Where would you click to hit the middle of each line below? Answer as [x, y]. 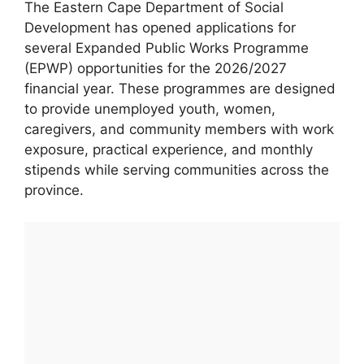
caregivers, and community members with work [179, 130]
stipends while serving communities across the [177, 170]
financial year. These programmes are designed [180, 89]
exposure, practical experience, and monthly [169, 150]
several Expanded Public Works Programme [167, 48]
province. [54, 191]
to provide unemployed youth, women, [150, 109]
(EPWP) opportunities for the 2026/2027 [156, 69]
